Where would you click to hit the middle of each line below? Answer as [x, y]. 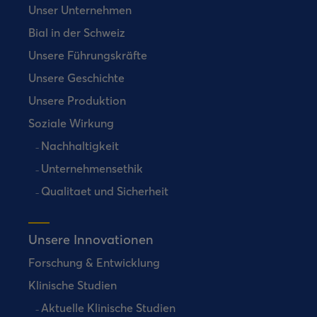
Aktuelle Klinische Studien [108, 308]
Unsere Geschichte [76, 78]
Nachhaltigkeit [80, 146]
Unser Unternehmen [80, 10]
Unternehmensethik [92, 168]
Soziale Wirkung [71, 123]
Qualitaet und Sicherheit [105, 191]
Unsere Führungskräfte [88, 55]
